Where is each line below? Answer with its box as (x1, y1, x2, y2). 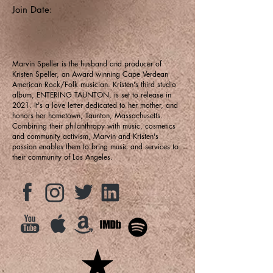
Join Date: (12, 3, 52, 15)
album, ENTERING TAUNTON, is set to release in (12, 89, 171, 100)
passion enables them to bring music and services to (12, 141, 179, 152)
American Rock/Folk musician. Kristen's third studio (12, 79, 176, 90)
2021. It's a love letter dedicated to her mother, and (12, 99, 178, 110)
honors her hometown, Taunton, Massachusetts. (12, 110, 163, 121)
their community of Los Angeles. (12, 151, 113, 162)
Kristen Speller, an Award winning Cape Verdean (12, 68, 168, 79)
